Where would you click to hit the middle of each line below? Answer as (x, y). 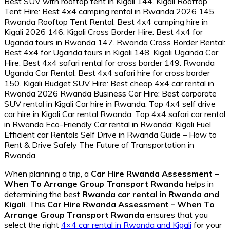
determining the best (43, 194)
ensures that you (176, 214)
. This (36, 204)
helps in (199, 184)
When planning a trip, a (47, 173)
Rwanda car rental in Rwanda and (151, 194)
